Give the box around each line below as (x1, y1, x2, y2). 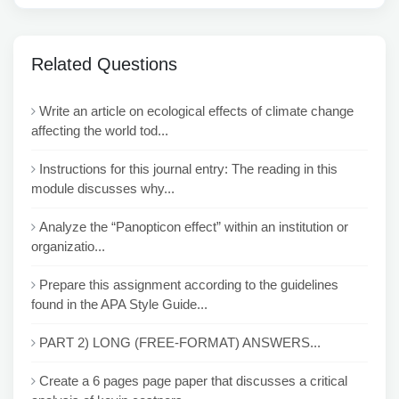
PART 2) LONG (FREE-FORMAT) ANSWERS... (39, 335, 321, 350)
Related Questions (31, 54, 177, 74)
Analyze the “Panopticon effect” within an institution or (39, 219, 348, 234)
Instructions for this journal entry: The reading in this (39, 161, 338, 176)
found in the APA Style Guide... (31, 297, 208, 312)
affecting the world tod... (31, 123, 168, 138)
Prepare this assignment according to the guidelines (39, 277, 338, 292)
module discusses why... (31, 181, 175, 196)
